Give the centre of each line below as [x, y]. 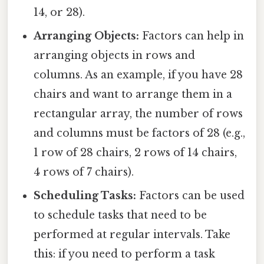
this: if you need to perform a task [125, 254]
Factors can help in [192, 36]
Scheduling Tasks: [85, 196]
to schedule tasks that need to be [121, 215]
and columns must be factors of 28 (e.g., [140, 133]
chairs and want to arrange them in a [133, 95]
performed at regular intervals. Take [132, 235]
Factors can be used [191, 196]
